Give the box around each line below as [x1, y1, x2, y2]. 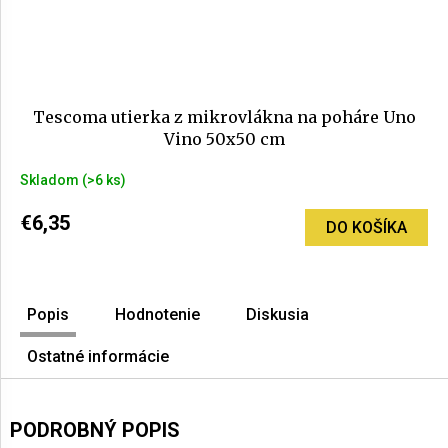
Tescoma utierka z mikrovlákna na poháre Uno [32, 107, 416, 128]
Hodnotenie [115, 305, 200, 325]
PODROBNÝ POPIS [10, 418, 180, 443]
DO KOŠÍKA [326, 217, 407, 237]
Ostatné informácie [27, 347, 169, 367]
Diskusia [246, 305, 309, 325]
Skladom [20, 171, 82, 188]
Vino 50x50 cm [163, 129, 285, 150]
